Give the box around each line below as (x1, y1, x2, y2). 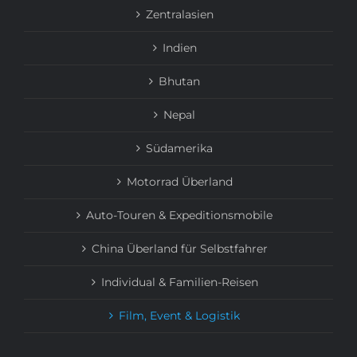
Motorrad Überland (126, 174, 233, 189)
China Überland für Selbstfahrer (91, 241, 268, 256)
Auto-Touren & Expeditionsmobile (86, 207, 273, 222)
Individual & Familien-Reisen (100, 274, 258, 289)
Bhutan (159, 73, 200, 88)
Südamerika (146, 140, 213, 155)
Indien (162, 40, 197, 55)
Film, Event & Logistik (119, 308, 240, 323)
